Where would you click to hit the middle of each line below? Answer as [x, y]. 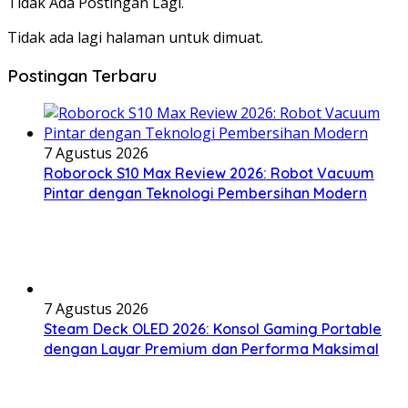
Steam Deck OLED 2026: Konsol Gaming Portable [213, 329]
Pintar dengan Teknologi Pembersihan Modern [205, 194]
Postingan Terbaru [82, 75]
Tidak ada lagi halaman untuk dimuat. [135, 37]
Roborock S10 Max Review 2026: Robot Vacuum [209, 173]
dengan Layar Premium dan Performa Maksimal [211, 349]
